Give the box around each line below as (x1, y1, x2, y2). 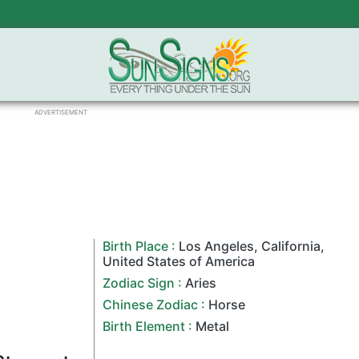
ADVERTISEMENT (34, 108, 87, 116)
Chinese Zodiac (103, 296, 199, 313)
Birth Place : (103, 238, 179, 254)
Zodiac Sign (103, 275, 175, 291)
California (261, 238, 321, 254)
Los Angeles (179, 238, 255, 254)
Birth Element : (103, 318, 193, 334)
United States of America (103, 253, 256, 269)
